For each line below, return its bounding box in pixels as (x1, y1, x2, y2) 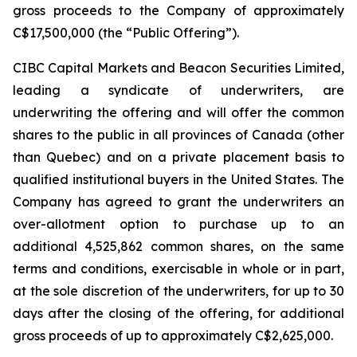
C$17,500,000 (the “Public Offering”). (13, 25, 239, 41)
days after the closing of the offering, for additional (13, 305, 344, 321)
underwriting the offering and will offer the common (13, 104, 344, 120)
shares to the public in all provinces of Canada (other (13, 127, 344, 143)
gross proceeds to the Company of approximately (13, 2, 344, 18)
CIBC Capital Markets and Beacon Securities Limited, (13, 60, 344, 76)
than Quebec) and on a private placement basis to (13, 149, 344, 165)
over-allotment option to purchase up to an (13, 216, 344, 232)
